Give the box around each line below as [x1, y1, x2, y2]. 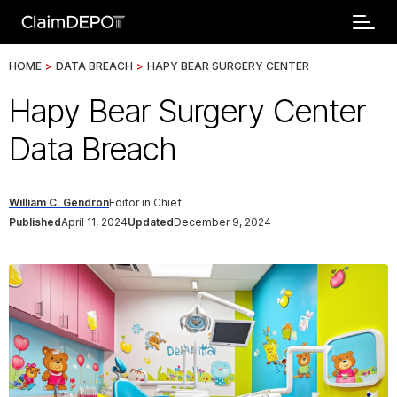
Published [9, 215, 61, 229]
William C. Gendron [9, 196, 109, 209]
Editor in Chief [109, 196, 182, 209]
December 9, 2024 [174, 215, 271, 229]
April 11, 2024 [61, 215, 128, 229]
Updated [128, 215, 174, 229]
